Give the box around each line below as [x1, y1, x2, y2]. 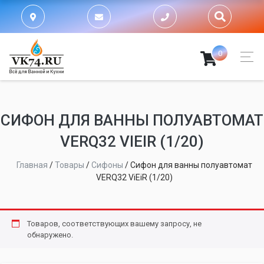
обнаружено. [27, 230, 73, 239]
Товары [55, 160, 84, 170]
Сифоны [91, 160, 123, 170]
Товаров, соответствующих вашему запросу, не [27, 219, 202, 228]
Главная [16, 160, 48, 170]
